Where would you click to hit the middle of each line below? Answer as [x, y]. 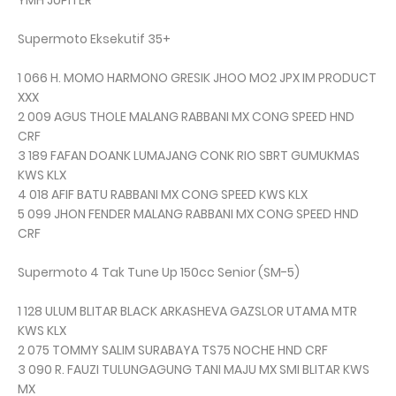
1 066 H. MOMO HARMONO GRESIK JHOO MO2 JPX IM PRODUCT [197, 78]
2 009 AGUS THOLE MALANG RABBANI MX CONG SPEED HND [186, 117]
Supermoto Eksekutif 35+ [94, 39]
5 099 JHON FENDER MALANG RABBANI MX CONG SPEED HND [188, 214]
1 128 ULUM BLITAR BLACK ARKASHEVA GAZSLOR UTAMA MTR [187, 312]
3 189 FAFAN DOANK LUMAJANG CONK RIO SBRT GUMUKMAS [189, 156]
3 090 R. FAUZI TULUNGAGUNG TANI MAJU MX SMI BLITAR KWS [194, 370]
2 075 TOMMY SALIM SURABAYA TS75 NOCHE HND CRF [173, 350]
